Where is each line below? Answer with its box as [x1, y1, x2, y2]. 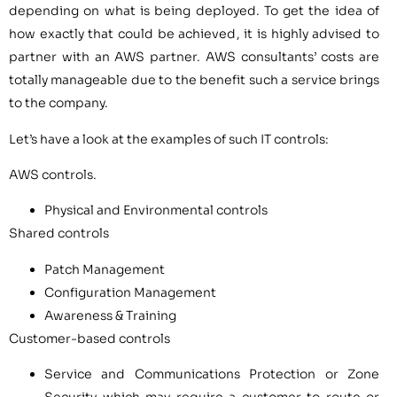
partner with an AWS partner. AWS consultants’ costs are [9, 49, 379, 66]
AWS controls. [9, 166, 97, 183]
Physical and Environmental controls [44, 202, 268, 219]
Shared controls [9, 225, 109, 242]
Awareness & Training [44, 307, 179, 323]
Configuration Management [44, 284, 216, 300]
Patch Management [44, 261, 165, 277]
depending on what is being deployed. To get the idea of [9, 3, 379, 19]
